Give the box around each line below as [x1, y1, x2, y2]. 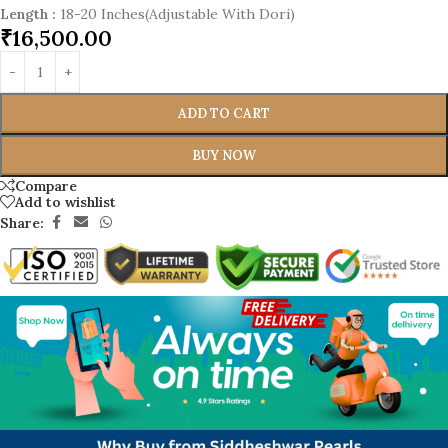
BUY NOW [191, 147, 256, 165]
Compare [15, 176, 77, 195]
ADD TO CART [177, 105, 270, 123]
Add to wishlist [15, 192, 116, 211]
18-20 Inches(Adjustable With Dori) [60, 5, 295, 24]
